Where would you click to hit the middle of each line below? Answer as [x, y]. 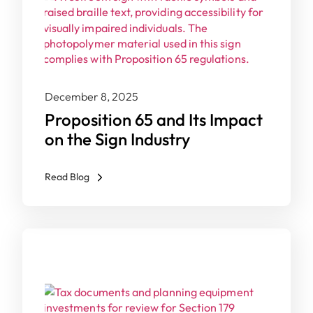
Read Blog [67, 177]
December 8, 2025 [92, 96]
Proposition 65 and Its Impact [154, 119]
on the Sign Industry [117, 139]
